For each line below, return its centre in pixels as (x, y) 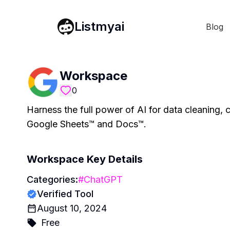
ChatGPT (103, 179)
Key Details (113, 159)
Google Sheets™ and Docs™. (87, 124)
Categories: (52, 179)
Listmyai (99, 26)
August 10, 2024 (72, 208)
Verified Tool (65, 194)
